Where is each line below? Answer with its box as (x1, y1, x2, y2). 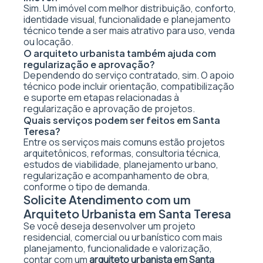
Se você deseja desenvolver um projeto (23, 220, 195, 232)
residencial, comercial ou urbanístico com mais (23, 231, 222, 244)
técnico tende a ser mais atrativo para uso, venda (23, 24, 235, 37)
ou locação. (23, 35, 73, 48)
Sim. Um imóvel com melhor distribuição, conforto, (23, 2, 236, 15)
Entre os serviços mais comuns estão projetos (23, 136, 225, 149)
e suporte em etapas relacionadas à (23, 91, 179, 104)
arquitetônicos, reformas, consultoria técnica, (23, 147, 221, 160)
